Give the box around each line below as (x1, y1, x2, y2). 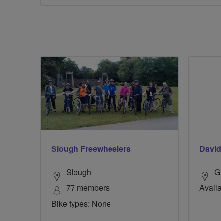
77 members (66, 182, 110, 194)
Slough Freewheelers (51, 143, 131, 155)
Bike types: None (51, 198, 111, 210)
